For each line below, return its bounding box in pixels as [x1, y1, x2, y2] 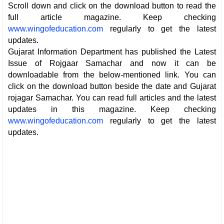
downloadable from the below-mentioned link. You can [8, 70, 216, 79]
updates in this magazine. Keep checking [8, 104, 216, 113]
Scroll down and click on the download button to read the [8, 1, 216, 10]
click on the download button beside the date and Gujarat [8, 81, 216, 90]
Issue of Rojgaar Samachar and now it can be [8, 58, 216, 67]
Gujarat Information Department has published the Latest [8, 47, 216, 56]
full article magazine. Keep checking [8, 12, 216, 21]
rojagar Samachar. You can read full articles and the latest [8, 93, 216, 102]
